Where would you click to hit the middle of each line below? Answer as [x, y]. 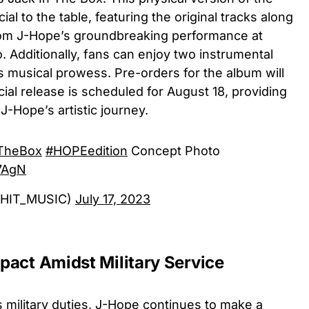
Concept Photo [174, 151]
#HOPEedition [87, 151]
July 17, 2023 [113, 199]
